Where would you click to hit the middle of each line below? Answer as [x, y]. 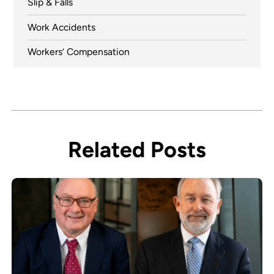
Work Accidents [61, 27]
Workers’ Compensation [78, 52]
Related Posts [137, 149]
